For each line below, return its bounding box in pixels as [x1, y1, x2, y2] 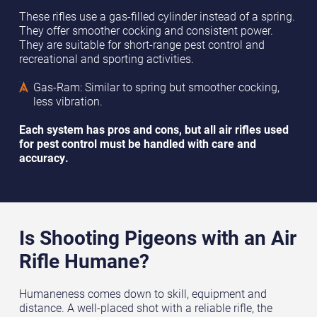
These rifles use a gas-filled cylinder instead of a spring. [18, 9, 295, 24]
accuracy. [18, 151, 69, 166]
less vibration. [33, 94, 103, 109]
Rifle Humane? [18, 247, 149, 275]
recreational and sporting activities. [18, 52, 194, 67]
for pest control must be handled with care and [18, 137, 256, 151]
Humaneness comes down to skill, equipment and [18, 287, 267, 301]
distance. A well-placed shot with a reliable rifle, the [18, 301, 272, 316]
